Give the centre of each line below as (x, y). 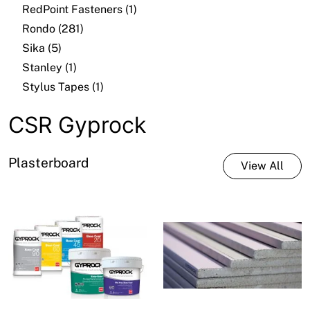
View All (262, 165)
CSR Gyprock (77, 125)
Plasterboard (48, 162)
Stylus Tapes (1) (63, 87)
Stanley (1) (49, 68)
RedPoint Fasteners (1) (80, 10)
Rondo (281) (53, 29)
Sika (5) (42, 48)
